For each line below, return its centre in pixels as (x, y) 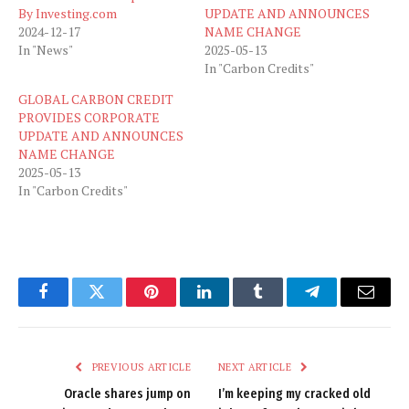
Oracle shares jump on (127, 393)
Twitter (119, 305)
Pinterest (178, 305)
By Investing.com (68, 13)
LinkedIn (233, 305)
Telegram (342, 305)
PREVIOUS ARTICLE (140, 367)
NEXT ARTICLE (257, 367)
